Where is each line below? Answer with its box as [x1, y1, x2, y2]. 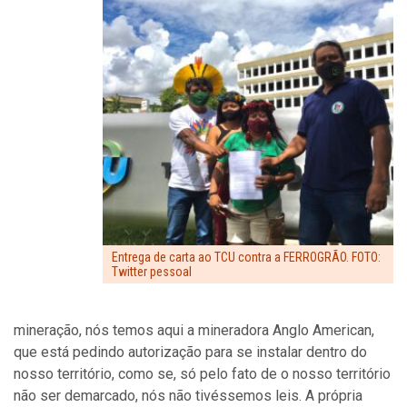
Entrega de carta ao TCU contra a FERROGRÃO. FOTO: [112, 250, 381, 264]
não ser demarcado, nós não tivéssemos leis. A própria [14, 387, 362, 404]
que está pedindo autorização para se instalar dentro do [14, 343, 367, 361]
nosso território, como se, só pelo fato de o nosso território [14, 365, 391, 382]
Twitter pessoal [112, 264, 192, 279]
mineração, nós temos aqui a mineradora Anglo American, [14, 322, 374, 339]
